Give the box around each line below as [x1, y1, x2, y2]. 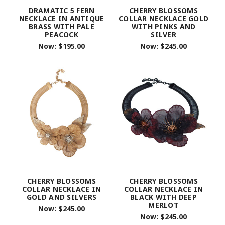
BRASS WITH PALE [29, 21, 94, 31]
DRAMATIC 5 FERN [28, 5, 95, 15]
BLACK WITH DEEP [130, 192, 197, 202]
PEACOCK [45, 29, 78, 39]
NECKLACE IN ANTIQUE [19, 13, 104, 23]
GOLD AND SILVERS [27, 192, 96, 202]
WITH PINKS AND [131, 21, 196, 31]
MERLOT [148, 200, 179, 210]
